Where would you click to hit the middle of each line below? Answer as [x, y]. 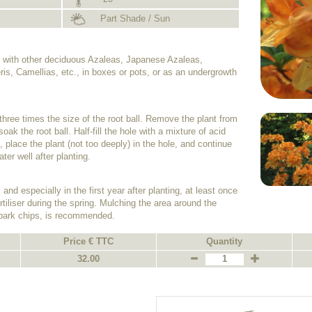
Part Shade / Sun [133, 18]
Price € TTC [88, 241]
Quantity [224, 241]
